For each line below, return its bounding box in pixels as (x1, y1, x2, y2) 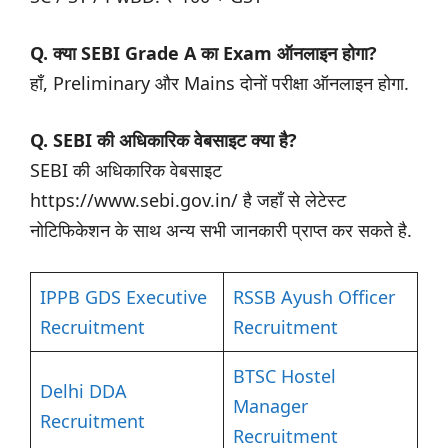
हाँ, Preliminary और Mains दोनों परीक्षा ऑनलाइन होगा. (30, 71, 409, 96)
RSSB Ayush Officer (233, 285, 395, 310)
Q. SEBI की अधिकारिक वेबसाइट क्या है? (30, 128, 297, 153)
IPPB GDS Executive (40, 285, 207, 310)
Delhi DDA (40, 379, 127, 404)
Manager (233, 394, 308, 419)
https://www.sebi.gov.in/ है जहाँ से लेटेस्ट (30, 188, 346, 213)
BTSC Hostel (233, 364, 336, 389)
